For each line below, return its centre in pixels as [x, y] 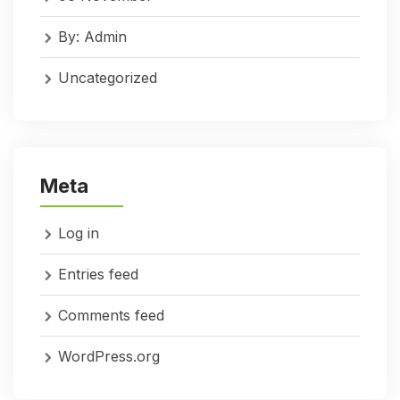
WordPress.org [109, 356]
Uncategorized [108, 77]
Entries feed [98, 274]
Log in [79, 233]
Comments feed [111, 315]
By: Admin [92, 36]
